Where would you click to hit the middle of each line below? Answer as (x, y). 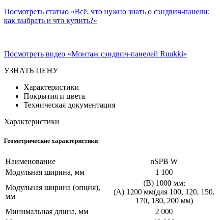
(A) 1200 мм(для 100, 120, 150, (164, 192)
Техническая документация (69, 105)
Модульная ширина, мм (45, 172)
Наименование (30, 162)
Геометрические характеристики (51, 140)
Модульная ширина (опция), (53, 188)
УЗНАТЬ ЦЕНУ (31, 70)
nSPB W (164, 162)
